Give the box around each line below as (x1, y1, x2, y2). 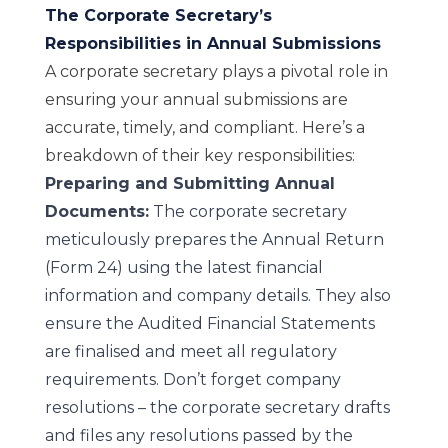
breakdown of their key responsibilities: (44, 146, 355, 165)
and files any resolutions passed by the (44, 426, 353, 445)
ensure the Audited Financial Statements (44, 314, 375, 333)
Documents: (44, 202, 149, 221)
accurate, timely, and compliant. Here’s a (44, 118, 365, 137)
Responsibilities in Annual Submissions (44, 34, 381, 53)
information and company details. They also (44, 286, 391, 305)
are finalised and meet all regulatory (44, 342, 337, 361)
